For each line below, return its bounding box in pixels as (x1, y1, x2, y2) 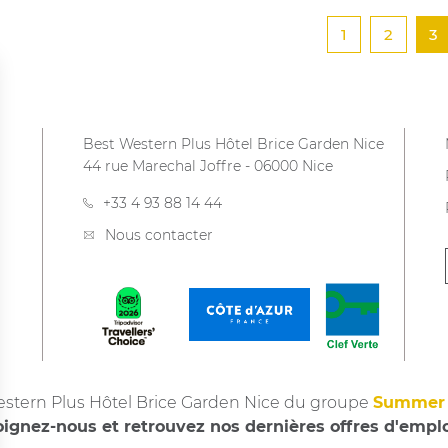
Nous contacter (105, 226, 214, 245)
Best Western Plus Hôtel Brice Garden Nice (83, 135, 385, 154)
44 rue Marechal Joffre (83, 157, 242, 176)
